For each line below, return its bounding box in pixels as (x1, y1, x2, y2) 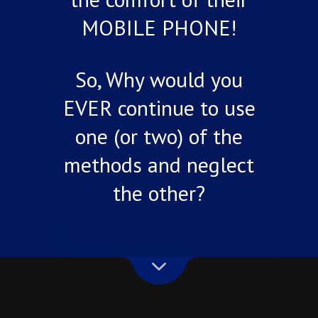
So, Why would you (75, 65, 243, 94)
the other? (113, 179, 205, 207)
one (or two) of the (75, 122, 243, 150)
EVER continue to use (62, 94, 256, 122)
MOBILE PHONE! (82, 13, 236, 42)
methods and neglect (64, 150, 254, 179)
